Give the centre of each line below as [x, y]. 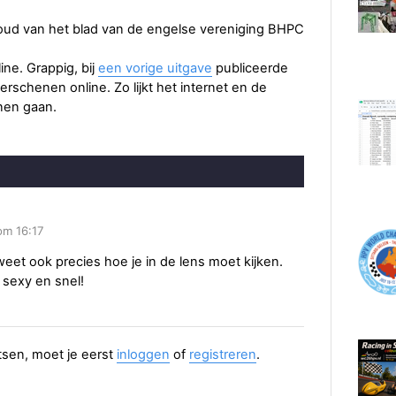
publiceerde [250, 68]
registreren [223, 355]
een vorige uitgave [155, 68]
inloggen [143, 355]
